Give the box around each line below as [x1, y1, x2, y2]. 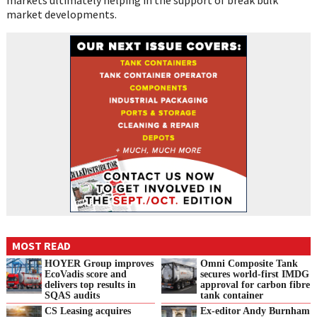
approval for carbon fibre [200, 278, 310, 290]
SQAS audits [45, 289, 100, 301]
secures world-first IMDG [200, 267, 309, 279]
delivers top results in [45, 278, 137, 290]
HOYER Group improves [45, 257, 154, 269]
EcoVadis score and [45, 267, 127, 279]
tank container [200, 289, 263, 301]
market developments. [6, 6, 117, 21]
